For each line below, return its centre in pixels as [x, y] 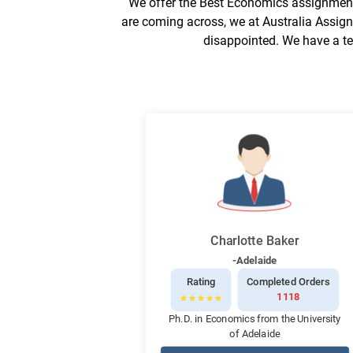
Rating [201, 282]
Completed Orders [288, 282]
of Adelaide [255, 334]
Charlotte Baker [255, 241]
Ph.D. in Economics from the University [255, 318]
